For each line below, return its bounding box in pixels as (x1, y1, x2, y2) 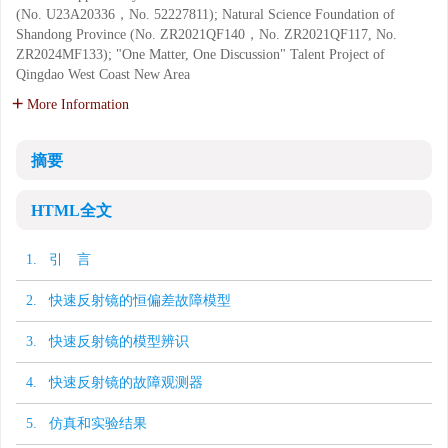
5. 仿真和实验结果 (26, 416, 147, 431)
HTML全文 (31, 202, 112, 219)
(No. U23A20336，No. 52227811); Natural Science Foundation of (16, 7, 395, 22)
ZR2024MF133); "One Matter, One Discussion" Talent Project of (16, 47, 385, 62)
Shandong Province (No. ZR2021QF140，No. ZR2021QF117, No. (16, 27, 397, 42)
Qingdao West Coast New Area (16, 67, 190, 82)
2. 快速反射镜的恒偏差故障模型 (26, 293, 231, 308)
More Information (27, 97, 129, 112)
